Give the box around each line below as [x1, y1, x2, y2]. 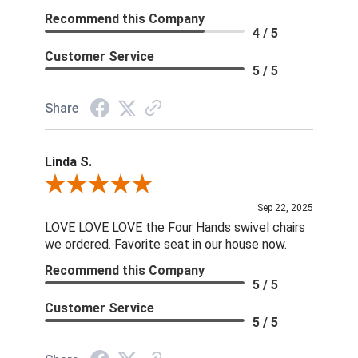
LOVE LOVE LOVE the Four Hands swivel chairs [44, 220, 305, 236]
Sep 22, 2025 [257, 202, 314, 214]
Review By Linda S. [43, 179, 137, 193]
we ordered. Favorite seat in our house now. [44, 237, 287, 253]
